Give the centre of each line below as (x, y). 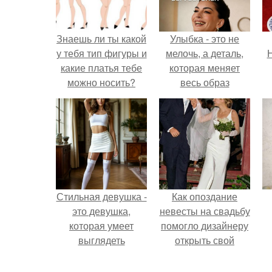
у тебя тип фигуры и (101, 53)
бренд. (205, 255)
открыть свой (205, 240)
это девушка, (101, 211)
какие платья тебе (101, 68)
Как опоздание (205, 196)
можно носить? (101, 82)
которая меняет (205, 68)
